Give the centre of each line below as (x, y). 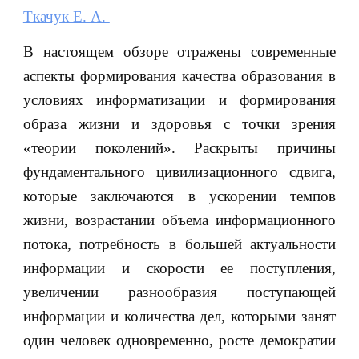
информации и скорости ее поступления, (179, 268)
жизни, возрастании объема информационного (179, 220)
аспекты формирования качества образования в (179, 75)
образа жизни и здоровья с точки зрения (179, 123)
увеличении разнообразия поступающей (179, 292)
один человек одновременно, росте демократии (179, 340)
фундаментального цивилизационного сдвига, (179, 171)
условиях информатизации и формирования (179, 99)
